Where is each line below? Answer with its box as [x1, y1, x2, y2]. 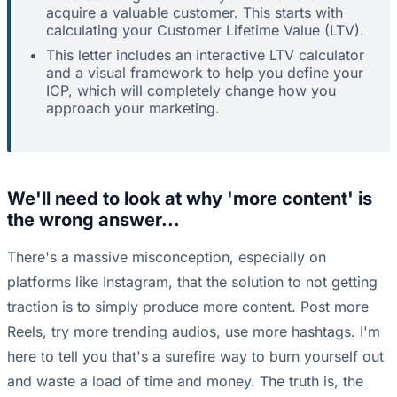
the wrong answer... [7, 209, 180, 231]
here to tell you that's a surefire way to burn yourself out [7, 347, 384, 366]
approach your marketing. [46, 99, 220, 118]
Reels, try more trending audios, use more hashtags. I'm [7, 323, 380, 341]
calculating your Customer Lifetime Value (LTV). [46, 21, 364, 40]
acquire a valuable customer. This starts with [46, 4, 343, 22]
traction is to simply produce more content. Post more [7, 298, 369, 316]
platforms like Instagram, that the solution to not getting [7, 273, 378, 292]
